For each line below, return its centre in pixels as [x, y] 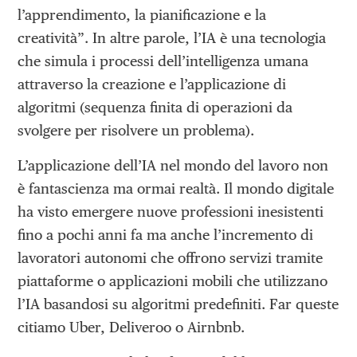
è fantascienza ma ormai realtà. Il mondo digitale [176, 189]
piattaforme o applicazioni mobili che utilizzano [173, 281]
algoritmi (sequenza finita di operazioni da [155, 107]
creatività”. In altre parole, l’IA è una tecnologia [172, 37]
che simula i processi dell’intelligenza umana [163, 61]
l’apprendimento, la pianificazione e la [142, 14]
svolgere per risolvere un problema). [136, 130]
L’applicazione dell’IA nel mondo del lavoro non [173, 166]
